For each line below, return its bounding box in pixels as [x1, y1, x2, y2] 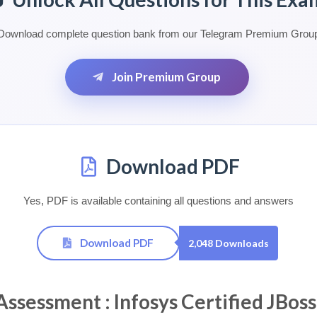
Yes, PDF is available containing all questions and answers [23, 195, 294, 207]
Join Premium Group [110, 69, 221, 84]
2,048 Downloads [188, 236, 269, 249]
